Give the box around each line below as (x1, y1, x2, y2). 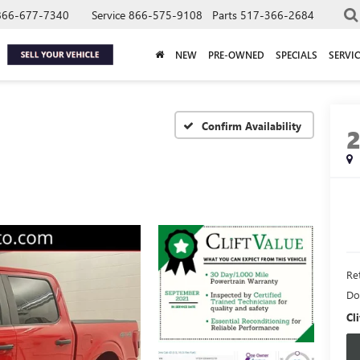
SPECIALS (276, 47, 317, 61)
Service (92, 6, 125, 22)
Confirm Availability (202, 118, 301, 133)
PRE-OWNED (208, 47, 264, 61)
